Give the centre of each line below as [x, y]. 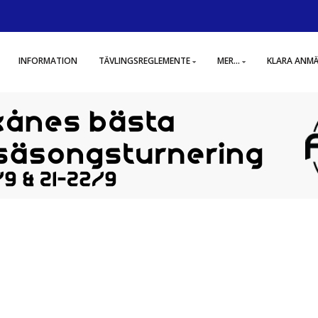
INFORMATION [48, 61]
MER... [229, 61]
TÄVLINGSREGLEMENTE [144, 61]
